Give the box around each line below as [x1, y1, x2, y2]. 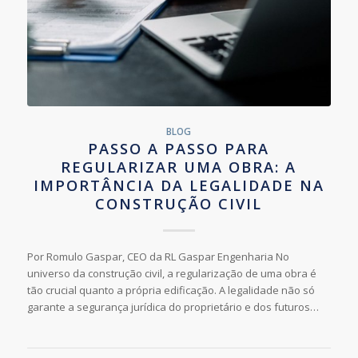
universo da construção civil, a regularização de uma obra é [26, 265, 316, 280]
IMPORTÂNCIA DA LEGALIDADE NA [33, 175, 324, 195]
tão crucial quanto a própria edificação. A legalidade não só [26, 282, 315, 297]
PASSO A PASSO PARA [88, 138, 270, 158]
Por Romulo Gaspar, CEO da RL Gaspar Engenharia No [26, 249, 289, 264]
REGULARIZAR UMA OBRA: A [61, 157, 297, 177]
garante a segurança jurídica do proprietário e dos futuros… [26, 299, 319, 314]
